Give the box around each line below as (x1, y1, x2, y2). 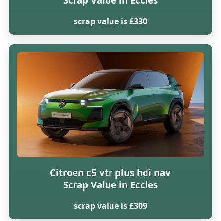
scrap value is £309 (74, 200, 147, 212)
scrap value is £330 (74, 15, 147, 27)
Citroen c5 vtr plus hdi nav (50, 166, 171, 179)
